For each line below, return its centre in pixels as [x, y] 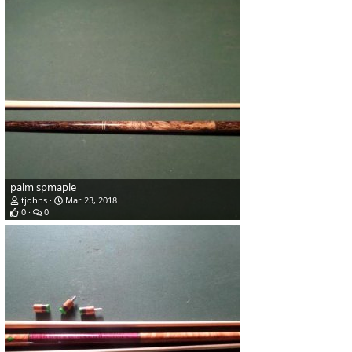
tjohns [34, 200]
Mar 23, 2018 [90, 200]
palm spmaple [43, 187]
